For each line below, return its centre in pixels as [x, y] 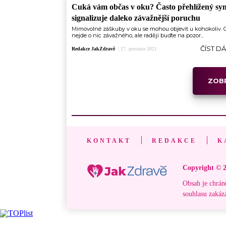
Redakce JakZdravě [93, 48]
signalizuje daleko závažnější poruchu [136, 18]
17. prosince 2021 [138, 48]
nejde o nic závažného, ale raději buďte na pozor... [138, 36]
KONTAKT [109, 141]
